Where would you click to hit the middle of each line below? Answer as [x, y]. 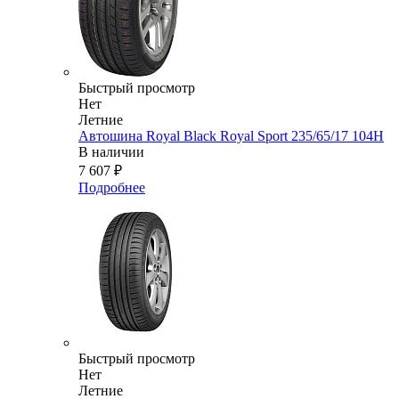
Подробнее [112, 188]
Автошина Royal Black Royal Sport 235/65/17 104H [231, 136]
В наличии [111, 152]
